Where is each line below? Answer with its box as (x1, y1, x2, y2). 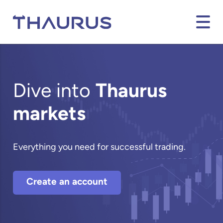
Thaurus (96, 82, 167, 102)
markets (13, 105, 86, 125)
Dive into (13, 82, 96, 102)
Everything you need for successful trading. (13, 142, 186, 152)
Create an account (26, 177, 108, 187)
